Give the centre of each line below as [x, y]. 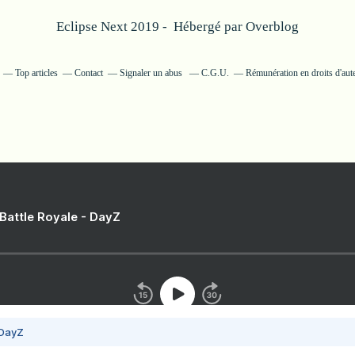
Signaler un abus [152, 73]
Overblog [272, 27]
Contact [88, 73]
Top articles [36, 73]
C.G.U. [215, 73]
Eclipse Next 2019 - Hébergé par [151, 27]
